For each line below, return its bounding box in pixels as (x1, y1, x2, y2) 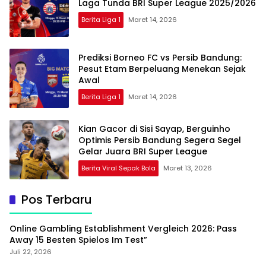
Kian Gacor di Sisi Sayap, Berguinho (78, 122, 230, 135)
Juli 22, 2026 (9, 247, 52, 256)
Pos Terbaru (21, 191, 92, 208)
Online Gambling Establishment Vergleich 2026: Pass (9, 223, 237, 235)
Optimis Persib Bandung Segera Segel (78, 134, 241, 146)
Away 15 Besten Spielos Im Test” (9, 234, 147, 246)
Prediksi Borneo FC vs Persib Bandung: (78, 51, 242, 64)
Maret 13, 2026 (163, 163, 212, 173)
